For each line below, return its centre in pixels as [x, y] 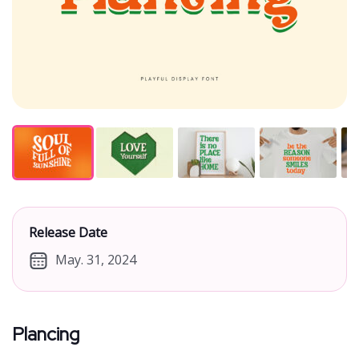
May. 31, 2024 [96, 259]
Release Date [68, 232]
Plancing [46, 334]
